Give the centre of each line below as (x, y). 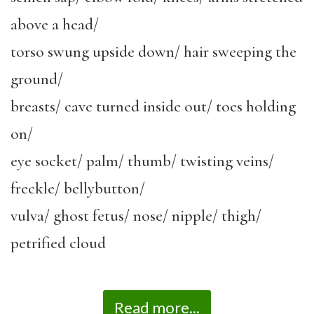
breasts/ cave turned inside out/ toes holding (153, 106)
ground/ (37, 79)
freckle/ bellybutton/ (78, 188)
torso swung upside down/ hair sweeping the (153, 52)
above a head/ (55, 24)
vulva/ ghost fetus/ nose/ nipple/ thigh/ (136, 216)
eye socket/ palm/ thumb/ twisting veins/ (142, 161)
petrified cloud (58, 243)
